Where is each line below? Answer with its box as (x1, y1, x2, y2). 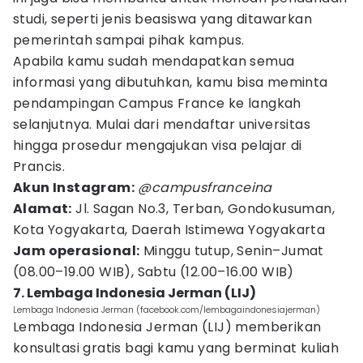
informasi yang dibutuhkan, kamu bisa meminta (13, 73, 328, 92)
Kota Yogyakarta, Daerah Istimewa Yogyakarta (13, 220, 326, 239)
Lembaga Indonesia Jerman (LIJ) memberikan (13, 318, 322, 336)
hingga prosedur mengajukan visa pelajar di (13, 136, 302, 155)
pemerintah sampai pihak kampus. (13, 31, 245, 49)
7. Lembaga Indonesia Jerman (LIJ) (13, 284, 256, 302)
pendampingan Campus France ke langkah (13, 94, 301, 113)
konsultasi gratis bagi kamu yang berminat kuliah (13, 339, 340, 357)
